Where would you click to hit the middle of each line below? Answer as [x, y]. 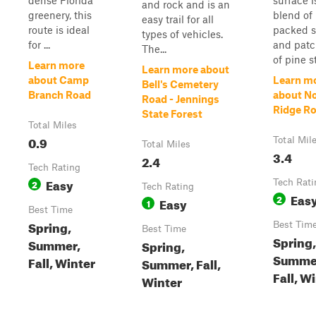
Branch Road [60, 95]
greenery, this [60, 15]
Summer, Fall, [181, 263]
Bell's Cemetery [180, 84]
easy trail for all [178, 19]
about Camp [59, 80]
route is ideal [59, 30]
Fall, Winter [62, 261]
